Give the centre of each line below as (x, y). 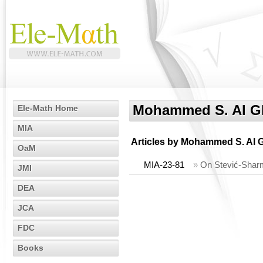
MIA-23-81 (164, 165)
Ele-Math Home (48, 108)
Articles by (156, 142)
